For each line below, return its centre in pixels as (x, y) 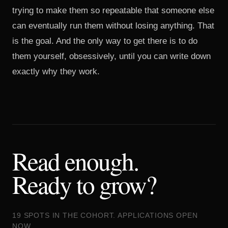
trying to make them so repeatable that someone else (113, 10)
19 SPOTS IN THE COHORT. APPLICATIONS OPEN (105, 215)
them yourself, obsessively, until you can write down (111, 56)
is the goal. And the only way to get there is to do (105, 41)
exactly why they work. (56, 72)
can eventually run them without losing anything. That (113, 26)
